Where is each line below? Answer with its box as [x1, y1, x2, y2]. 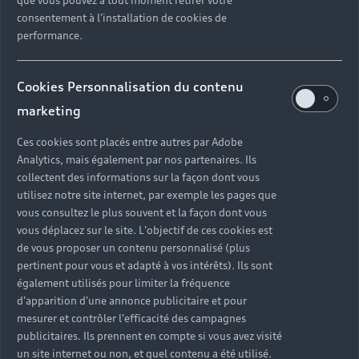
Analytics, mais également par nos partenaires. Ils [17, 153, 256, 167]
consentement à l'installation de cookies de [17, 11, 227, 25]
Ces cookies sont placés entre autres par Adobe [17, 135, 243, 149]
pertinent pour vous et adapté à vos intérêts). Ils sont [17, 259, 272, 272]
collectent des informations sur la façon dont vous [17, 171, 260, 184]
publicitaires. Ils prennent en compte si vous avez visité [17, 329, 282, 343]
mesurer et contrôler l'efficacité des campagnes [17, 312, 246, 325]
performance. [17, 29, 83, 42]
